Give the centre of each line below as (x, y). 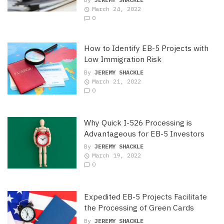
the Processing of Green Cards (139, 208)
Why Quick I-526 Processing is (138, 122)
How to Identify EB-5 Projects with (146, 48)
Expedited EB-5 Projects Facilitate (145, 197)
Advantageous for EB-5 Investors (144, 133)
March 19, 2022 (116, 155)
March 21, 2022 (116, 81)
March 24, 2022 (116, 9)
